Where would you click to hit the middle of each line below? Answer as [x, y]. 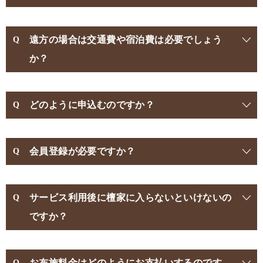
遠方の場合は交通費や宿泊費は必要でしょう [126, 39]
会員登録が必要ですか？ [82, 151]
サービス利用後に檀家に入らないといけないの [131, 197]
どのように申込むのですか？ [92, 104]
